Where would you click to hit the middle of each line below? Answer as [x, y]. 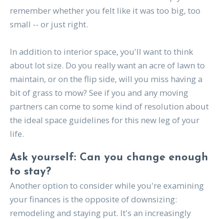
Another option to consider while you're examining [107, 185]
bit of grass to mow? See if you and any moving [99, 92]
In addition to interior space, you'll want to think [101, 51]
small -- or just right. [49, 24]
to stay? [30, 172]
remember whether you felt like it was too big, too [105, 10]
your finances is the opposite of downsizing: [93, 199]
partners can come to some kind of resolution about [109, 106]
